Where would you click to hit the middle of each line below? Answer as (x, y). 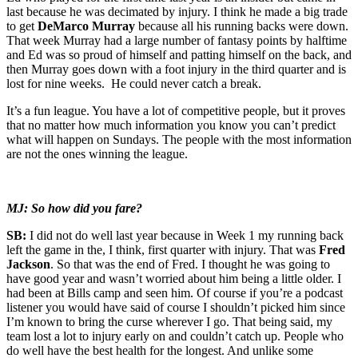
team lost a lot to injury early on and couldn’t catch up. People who (175, 336)
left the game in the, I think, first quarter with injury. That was (163, 249)
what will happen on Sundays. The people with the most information (179, 139)
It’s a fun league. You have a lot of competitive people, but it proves (176, 110)
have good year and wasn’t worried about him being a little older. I (174, 278)
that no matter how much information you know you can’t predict (171, 125)
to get (22, 26)
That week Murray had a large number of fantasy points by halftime (177, 40)
